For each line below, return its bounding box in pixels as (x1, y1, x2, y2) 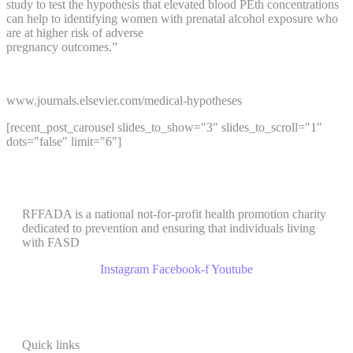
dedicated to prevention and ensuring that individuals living (22, 221, 315, 236)
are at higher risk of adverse (6, 26, 143, 40)
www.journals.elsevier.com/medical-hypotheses (6, 94, 242, 108)
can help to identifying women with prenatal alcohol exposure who (6, 12, 338, 26)
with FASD (22, 236, 80, 250)
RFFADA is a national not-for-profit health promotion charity (22, 207, 326, 221)
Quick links (22, 337, 80, 351)
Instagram (100, 262, 149, 277)
